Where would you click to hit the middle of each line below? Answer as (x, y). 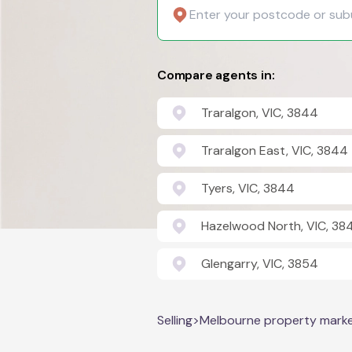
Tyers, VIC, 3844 (248, 188)
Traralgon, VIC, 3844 (260, 113)
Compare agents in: (216, 75)
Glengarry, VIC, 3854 (260, 264)
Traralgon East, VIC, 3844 (275, 150)
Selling (175, 320)
